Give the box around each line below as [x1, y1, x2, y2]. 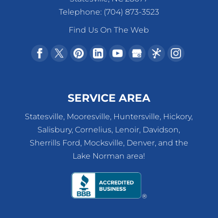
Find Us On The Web [69, 25, 149, 35]
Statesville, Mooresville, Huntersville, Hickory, [25, 112, 193, 122]
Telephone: [58, 7, 104, 17]
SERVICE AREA [67, 91, 150, 105]
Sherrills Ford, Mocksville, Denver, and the [29, 138, 188, 148]
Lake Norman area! [73, 151, 145, 161]
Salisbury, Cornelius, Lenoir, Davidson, [37, 125, 181, 135]
